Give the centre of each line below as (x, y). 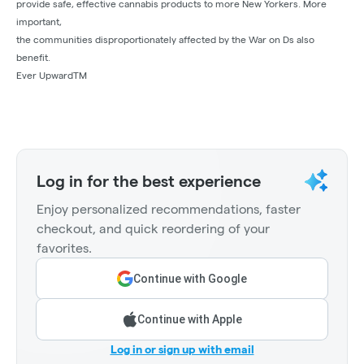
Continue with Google (190, 279)
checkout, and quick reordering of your (153, 229)
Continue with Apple (189, 320)
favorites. (64, 249)
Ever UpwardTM (52, 76)
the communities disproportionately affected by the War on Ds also (165, 40)
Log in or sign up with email (182, 350)
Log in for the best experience (149, 182)
